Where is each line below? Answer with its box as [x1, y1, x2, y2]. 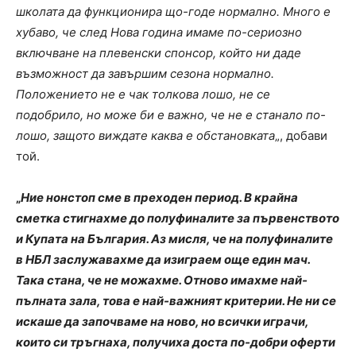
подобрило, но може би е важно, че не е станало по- [16, 106, 326, 122]
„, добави [275, 127, 327, 143]
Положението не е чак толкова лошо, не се [16, 86, 270, 102]
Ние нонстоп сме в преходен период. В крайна [21, 189, 298, 205]
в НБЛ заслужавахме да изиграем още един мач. [16, 251, 310, 267]
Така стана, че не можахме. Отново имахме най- [16, 272, 308, 288]
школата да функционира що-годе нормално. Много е [16, 3, 331, 19]
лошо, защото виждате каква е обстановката [16, 127, 275, 143]
